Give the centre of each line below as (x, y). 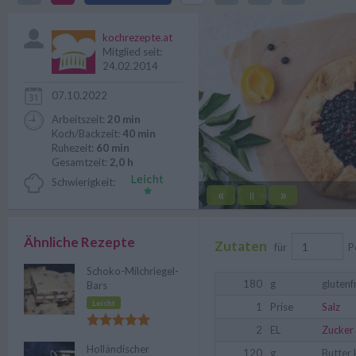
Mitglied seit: (132, 52)
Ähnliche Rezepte (79, 242)
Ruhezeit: (74, 148)
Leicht (104, 303)
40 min (139, 133)
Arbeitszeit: (79, 119)
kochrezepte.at (137, 37)
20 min (124, 119)
